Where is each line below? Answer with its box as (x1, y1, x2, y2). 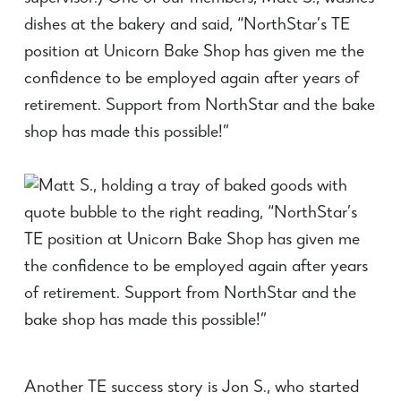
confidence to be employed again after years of (23, 71, 359, 89)
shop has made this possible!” (23, 124, 229, 142)
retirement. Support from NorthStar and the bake (23, 98, 375, 115)
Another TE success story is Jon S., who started (23, 380, 359, 397)
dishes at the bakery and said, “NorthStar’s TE (23, 17, 350, 35)
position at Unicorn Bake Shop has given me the (23, 44, 364, 62)
